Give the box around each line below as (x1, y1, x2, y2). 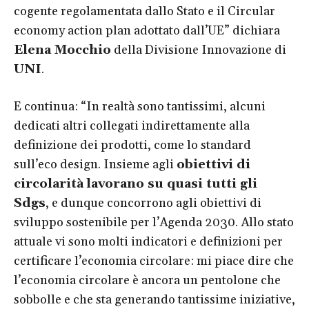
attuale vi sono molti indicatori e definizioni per (14, 233, 283, 250)
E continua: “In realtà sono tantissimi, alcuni (14, 98, 266, 114)
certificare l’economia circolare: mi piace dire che (14, 252, 294, 269)
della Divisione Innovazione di (111, 41, 286, 58)
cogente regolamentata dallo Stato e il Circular (14, 3, 275, 19)
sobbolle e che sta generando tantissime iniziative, (14, 291, 295, 308)
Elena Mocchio (14, 41, 111, 58)
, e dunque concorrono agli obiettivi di (46, 195, 261, 211)
